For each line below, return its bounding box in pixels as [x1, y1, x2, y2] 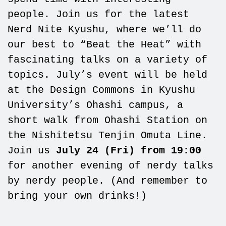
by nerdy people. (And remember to [7, 175, 207, 187]
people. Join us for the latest [7, 8, 189, 20]
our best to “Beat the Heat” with [7, 38, 201, 50]
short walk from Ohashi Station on [7, 114, 207, 126]
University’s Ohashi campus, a [7, 99, 183, 111]
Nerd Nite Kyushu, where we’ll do [7, 23, 201, 35]
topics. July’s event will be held [7, 69, 207, 81]
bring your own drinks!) [7, 190, 147, 202]
